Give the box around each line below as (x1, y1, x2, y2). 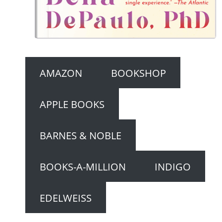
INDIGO (154, 159, 191, 173)
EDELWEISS (39, 190, 92, 205)
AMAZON (39, 65, 82, 80)
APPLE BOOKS (39, 97, 105, 111)
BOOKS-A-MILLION (39, 159, 126, 173)
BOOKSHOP (111, 65, 166, 80)
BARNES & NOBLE (39, 128, 121, 142)
